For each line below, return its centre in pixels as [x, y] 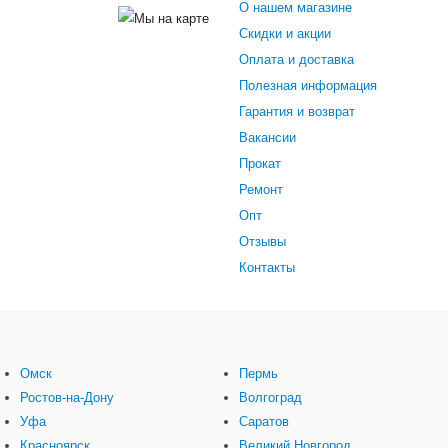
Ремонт [261, 190]
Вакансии [267, 138]
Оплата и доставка [296, 60]
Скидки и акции [285, 34]
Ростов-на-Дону [67, 398]
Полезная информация [308, 86]
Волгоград [270, 398]
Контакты [267, 268]
